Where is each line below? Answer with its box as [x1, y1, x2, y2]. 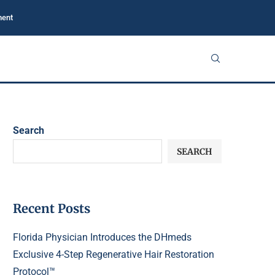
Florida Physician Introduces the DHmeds [13, 231, 192, 243]
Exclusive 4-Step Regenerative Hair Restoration [13, 249, 214, 260]
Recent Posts [13, 201, 90, 216]
